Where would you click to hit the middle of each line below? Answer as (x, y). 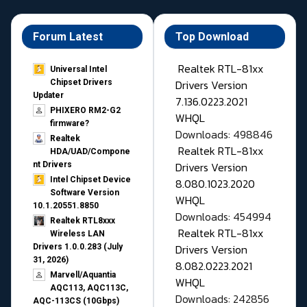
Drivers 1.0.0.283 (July (78, 247)
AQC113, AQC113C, (89, 288)
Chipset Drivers (81, 83)
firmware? (70, 124)
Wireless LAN (77, 234)
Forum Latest (68, 37)
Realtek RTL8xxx (83, 221)
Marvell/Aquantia (83, 275)
